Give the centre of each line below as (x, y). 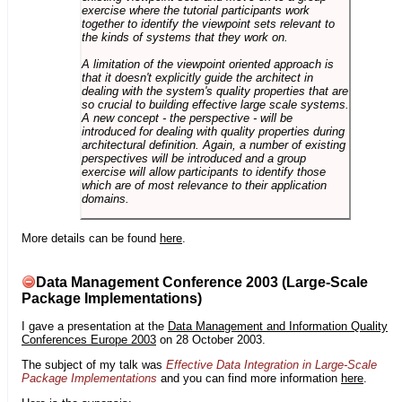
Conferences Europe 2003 (89, 339)
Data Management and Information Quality (278, 326)
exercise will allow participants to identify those (203, 172)
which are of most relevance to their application (204, 186)
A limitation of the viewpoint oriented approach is (207, 65)
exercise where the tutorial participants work (195, 11)
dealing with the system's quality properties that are (214, 92)
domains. (105, 199)
